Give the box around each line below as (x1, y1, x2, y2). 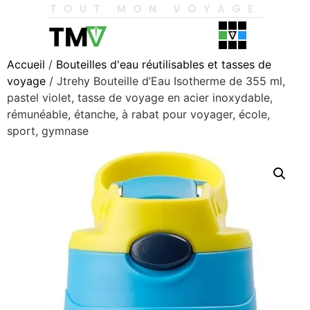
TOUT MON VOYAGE (50, 1, 260, 16)
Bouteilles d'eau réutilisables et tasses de (56, 57, 271, 71)
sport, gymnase (7, 124, 89, 138)
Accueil (7, 57, 45, 71)
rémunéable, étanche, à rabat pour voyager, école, (7, 107, 270, 121)
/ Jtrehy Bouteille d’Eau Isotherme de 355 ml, (46, 74, 285, 88)
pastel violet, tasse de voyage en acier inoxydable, (7, 91, 273, 104)
